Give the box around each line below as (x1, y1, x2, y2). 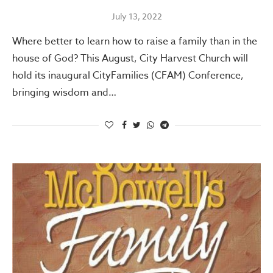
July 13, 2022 (111, 10, 162, 23)
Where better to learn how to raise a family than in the (12, 34, 257, 49)
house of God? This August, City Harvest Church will (12, 51, 248, 66)
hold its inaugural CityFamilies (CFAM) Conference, (12, 68, 244, 83)
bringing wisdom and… (12, 85, 116, 101)
